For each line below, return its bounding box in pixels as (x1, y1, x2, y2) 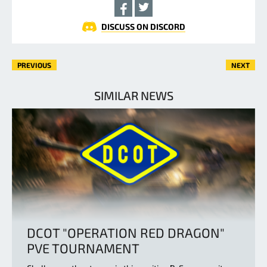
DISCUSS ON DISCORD (101, 21, 185, 32)
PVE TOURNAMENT (27, 240, 139, 256)
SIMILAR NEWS (94, 88, 173, 103)
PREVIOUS (17, 61, 51, 70)
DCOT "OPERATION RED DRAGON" (27, 225, 225, 241)
